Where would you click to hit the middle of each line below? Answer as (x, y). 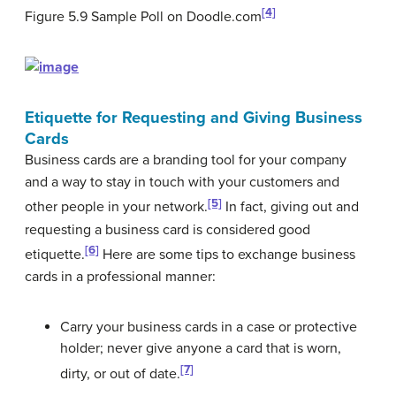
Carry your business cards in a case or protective (209, 327)
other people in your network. (116, 207)
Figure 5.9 (56, 17)
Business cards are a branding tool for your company (186, 160)
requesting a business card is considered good (168, 229)
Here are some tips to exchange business (227, 254)
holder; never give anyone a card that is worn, (201, 348)
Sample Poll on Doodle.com (175, 17)
